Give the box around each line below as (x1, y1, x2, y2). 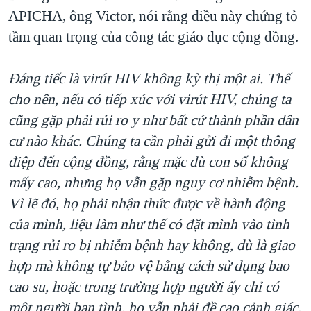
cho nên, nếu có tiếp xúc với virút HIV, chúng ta (8, 89, 291, 109)
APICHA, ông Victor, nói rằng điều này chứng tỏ (8, 6, 298, 26)
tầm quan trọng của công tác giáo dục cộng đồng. (8, 26, 299, 47)
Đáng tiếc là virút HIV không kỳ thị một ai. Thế (8, 68, 289, 88)
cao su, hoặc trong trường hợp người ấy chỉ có (8, 276, 279, 296)
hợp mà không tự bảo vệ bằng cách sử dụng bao (8, 255, 289, 276)
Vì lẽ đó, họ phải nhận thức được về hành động (8, 193, 285, 213)
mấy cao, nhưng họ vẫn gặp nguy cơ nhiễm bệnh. (8, 172, 299, 192)
